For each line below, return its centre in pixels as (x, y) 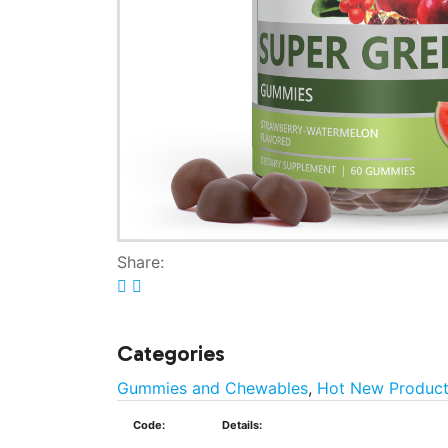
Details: (242, 425)
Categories (171, 353)
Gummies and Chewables (212, 388)
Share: (140, 262)
